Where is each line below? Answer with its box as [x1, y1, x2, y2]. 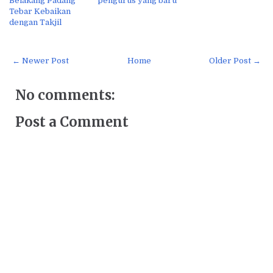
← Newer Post [12, 56, 69, 66]
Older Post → [209, 56, 261, 66]
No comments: [15, 87, 115, 104]
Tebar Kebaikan [9, 7, 71, 16]
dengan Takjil [9, 18, 62, 27]
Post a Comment [15, 113, 129, 131]
